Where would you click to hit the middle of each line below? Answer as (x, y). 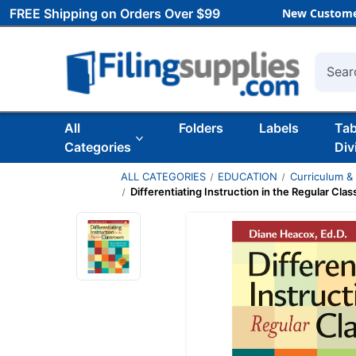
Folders (201, 128)
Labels (279, 128)
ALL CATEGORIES (163, 176)
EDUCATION (248, 176)
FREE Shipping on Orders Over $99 (115, 13)
